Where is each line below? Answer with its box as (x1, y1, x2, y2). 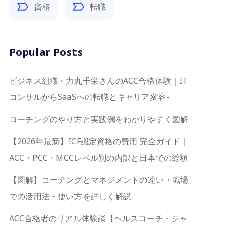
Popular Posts (9, 45, 83, 59)
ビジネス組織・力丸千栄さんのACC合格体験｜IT (9, 75, 188, 86)
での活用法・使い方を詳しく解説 (9, 191, 132, 202)
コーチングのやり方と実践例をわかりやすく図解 (9, 113, 188, 125)
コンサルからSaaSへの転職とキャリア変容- (9, 91, 169, 102)
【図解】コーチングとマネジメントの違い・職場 (9, 174, 188, 185)
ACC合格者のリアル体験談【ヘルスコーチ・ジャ (9, 213, 187, 224)
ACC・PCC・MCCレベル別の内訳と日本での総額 (9, 152, 188, 163)
